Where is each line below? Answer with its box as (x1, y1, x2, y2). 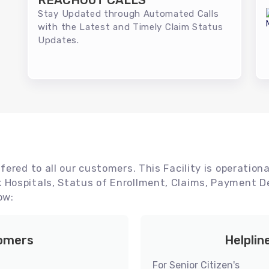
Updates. (38, 35, 79, 46)
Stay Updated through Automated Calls (38, 8, 219, 19)
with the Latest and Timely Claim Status (38, 22, 223, 32)
